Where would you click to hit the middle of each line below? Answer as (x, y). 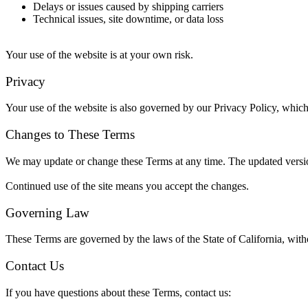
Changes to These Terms (70, 135)
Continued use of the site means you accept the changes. (127, 186)
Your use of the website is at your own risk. (99, 54)
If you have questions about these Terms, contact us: (118, 292)
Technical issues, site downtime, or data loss (128, 19)
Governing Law (47, 212)
